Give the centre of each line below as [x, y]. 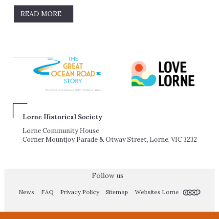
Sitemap [117, 192]
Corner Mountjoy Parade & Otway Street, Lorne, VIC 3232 [109, 140]
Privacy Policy [79, 192]
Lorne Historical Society [62, 117]
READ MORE [42, 14]
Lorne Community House [61, 131]
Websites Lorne [157, 192]
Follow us [107, 176]
